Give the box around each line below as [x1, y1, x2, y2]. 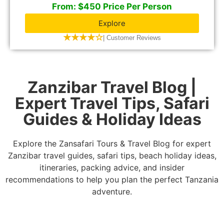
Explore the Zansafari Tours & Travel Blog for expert [13, 138, 211, 148]
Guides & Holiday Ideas [22, 109, 201, 129]
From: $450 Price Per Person [52, 1, 172, 11]
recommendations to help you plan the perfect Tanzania [5, 174, 218, 184]
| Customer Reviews [103, 33, 161, 41]
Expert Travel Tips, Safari [14, 93, 209, 113]
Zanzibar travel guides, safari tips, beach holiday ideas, [7, 150, 216, 160]
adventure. [92, 186, 132, 196]
